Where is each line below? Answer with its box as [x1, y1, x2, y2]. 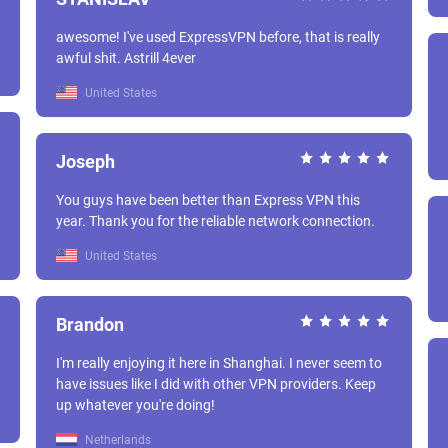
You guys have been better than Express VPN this [56, 192, 360, 208]
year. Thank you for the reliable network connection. [56, 213, 375, 229]
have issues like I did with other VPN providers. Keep [56, 376, 376, 392]
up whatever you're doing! [56, 397, 215, 413]
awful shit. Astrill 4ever [124, 50, 196, 66]
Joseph [56, 151, 115, 172]
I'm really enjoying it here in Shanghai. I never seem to [56, 355, 382, 371]
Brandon [56, 314, 124, 335]
